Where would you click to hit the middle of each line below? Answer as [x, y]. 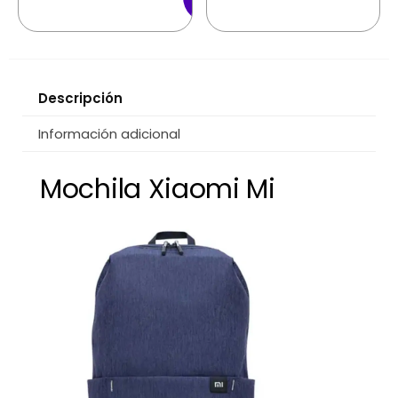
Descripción [80, 99]
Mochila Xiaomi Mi [158, 190]
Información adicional [109, 134]
